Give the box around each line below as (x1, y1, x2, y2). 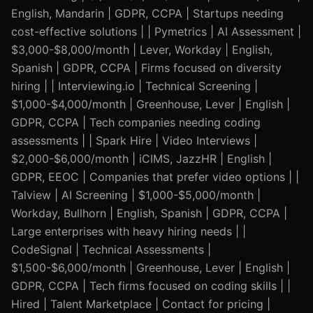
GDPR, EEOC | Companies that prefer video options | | (11, 170, 299, 184)
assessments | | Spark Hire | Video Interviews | (11, 133, 257, 147)
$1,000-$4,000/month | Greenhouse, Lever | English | (11, 97, 290, 111)
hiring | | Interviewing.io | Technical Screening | (11, 79, 258, 93)
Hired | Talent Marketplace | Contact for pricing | (11, 297, 270, 311)
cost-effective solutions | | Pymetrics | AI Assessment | (11, 24, 301, 38)
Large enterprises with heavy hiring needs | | (11, 224, 246, 238)
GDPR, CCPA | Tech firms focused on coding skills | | (11, 279, 291, 293)
